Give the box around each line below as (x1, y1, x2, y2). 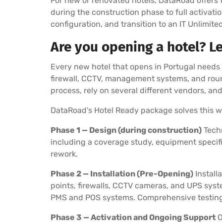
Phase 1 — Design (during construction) (51, 125, 202, 135)
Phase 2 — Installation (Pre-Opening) (51, 168, 193, 178)
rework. (51, 149, 78, 159)
